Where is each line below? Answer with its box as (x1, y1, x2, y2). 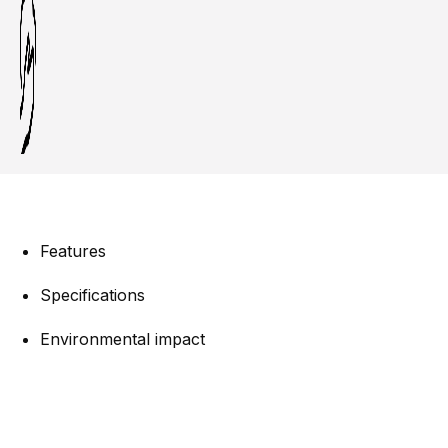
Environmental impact (40, 328, 205, 349)
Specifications (40, 284, 145, 305)
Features (40, 240, 106, 261)
